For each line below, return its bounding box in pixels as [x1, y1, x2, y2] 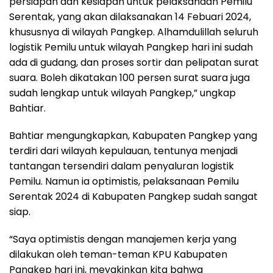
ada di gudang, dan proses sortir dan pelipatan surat [9, 55, 259, 70]
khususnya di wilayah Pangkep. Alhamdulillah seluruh [9, 25, 258, 40]
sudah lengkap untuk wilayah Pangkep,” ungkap [9, 86, 236, 101]
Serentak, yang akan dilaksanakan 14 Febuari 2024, [9, 10, 251, 24]
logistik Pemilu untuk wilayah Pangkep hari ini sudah [9, 40, 253, 55]
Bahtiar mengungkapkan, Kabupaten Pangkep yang [9, 129, 257, 143]
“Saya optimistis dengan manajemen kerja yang [9, 232, 236, 247]
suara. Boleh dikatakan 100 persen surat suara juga [9, 71, 250, 85]
